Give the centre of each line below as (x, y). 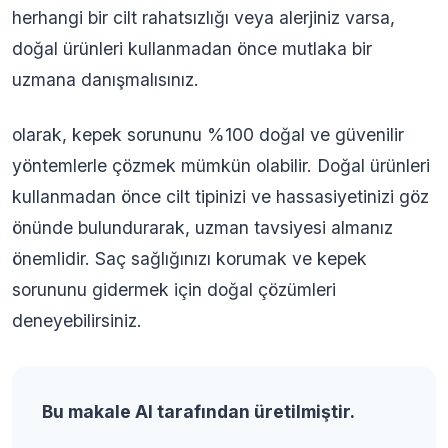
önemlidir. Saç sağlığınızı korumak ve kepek (189, 258)
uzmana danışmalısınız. (105, 79)
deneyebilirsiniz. (77, 320)
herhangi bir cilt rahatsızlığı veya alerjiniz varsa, (203, 17)
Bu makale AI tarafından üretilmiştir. (198, 411)
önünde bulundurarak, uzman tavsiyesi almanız (202, 227)
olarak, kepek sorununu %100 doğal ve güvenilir (208, 134)
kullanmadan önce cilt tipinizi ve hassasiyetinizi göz (220, 196)
